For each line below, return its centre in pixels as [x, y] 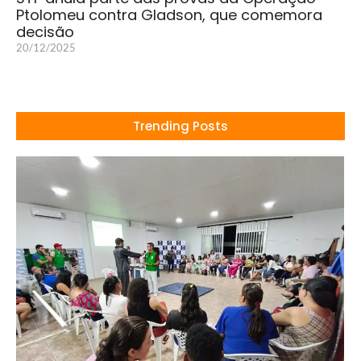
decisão [45, 31]
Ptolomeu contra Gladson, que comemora [169, 15]
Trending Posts [180, 126]
